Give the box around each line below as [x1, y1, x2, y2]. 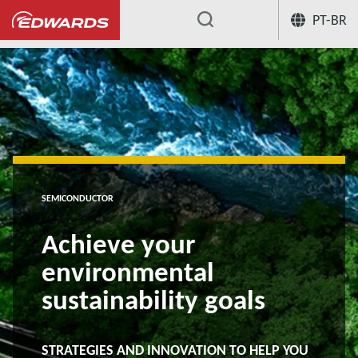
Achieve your [42, 227, 195, 261]
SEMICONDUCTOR [42, 193, 113, 204]
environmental [42, 255, 214, 288]
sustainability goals [42, 283, 265, 316]
